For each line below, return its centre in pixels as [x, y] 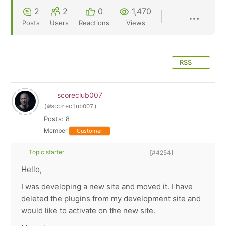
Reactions [94, 23]
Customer [90, 131]
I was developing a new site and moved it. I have [107, 186]
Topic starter [46, 152]
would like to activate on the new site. [89, 211]
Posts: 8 [57, 119]
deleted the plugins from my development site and [111, 199]
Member [56, 130]
